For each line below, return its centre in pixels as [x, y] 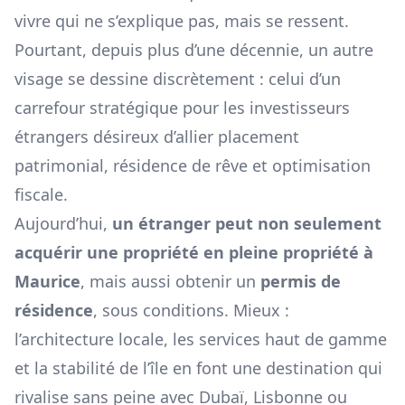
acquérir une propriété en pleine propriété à [194, 253]
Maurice [47, 282]
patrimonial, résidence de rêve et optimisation [193, 166]
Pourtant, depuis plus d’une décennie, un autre [194, 50]
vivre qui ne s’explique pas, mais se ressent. [182, 21]
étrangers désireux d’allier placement [157, 137]
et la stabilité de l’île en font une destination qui [198, 368]
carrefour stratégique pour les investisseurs [182, 108]
